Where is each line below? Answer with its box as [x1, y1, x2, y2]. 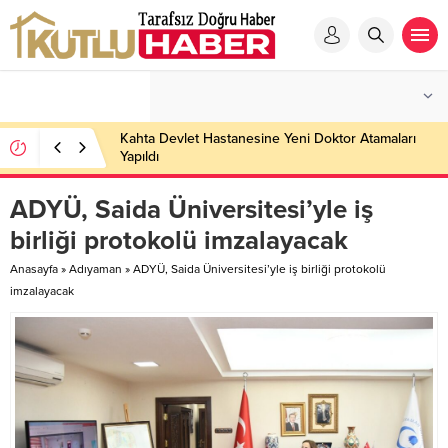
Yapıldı [120, 148, 159, 165]
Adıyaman [69, 262, 122, 276]
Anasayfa [10, 262, 58, 276]
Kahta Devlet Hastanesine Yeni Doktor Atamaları [120, 130, 416, 147]
